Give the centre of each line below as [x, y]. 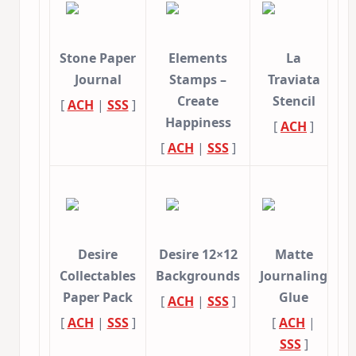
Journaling [294, 276]
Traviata [294, 80]
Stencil [294, 101]
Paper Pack [98, 298]
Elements [198, 58]
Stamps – [198, 80]
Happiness [198, 123]
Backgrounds [198, 276]
